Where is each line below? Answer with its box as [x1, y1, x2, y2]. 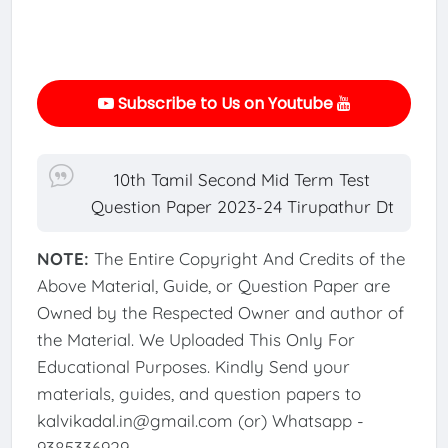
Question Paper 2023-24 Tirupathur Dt [90, 195, 394, 217]
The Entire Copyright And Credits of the [93, 247, 405, 269]
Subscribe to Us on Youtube [113, 91, 337, 115]
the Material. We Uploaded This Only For [36, 328, 355, 350]
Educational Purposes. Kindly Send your [36, 355, 350, 377]
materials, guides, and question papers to [36, 382, 361, 404]
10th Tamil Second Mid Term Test [114, 168, 371, 190]
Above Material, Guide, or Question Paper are [36, 274, 390, 296]
